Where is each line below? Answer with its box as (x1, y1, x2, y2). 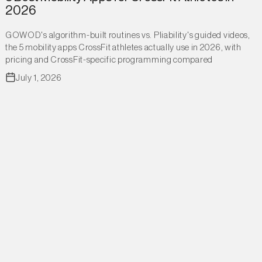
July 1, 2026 (15, 73, 62, 82)
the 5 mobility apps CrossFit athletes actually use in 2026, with (5, 43, 242, 53)
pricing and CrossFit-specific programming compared (5, 56, 213, 65)
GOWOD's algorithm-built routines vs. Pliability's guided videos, (5, 31, 250, 40)
